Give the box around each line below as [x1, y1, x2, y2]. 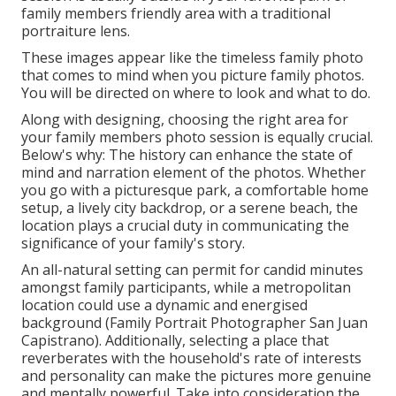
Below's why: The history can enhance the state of [21, 144, 353, 164]
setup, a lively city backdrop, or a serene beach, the [21, 197, 358, 217]
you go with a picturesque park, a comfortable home [21, 179, 369, 200]
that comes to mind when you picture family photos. [21, 65, 364, 85]
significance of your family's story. [21, 232, 245, 253]
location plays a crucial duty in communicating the [21, 215, 349, 235]
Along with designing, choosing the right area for [21, 109, 348, 129]
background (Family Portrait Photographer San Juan [21, 312, 368, 332]
